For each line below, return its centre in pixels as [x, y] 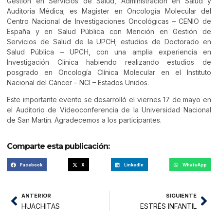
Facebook [31, 165]
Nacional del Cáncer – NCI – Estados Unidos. [78, 82]
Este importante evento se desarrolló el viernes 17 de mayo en [109, 99]
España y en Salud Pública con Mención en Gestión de [109, 31]
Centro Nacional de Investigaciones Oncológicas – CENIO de [109, 21]
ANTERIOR [36, 196]
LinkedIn [134, 165]
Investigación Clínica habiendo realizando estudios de [109, 62]
